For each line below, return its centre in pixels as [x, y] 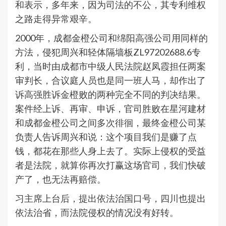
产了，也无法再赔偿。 [61, 179]
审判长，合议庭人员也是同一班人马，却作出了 [110, 80]
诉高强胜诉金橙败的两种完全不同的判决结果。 [110, 94]
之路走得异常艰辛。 [56, 18]
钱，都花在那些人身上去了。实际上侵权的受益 [110, 151]
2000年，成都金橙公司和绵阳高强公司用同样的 [111, 38]
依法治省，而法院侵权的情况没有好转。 [97, 212]
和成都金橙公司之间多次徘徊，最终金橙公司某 [110, 122]
